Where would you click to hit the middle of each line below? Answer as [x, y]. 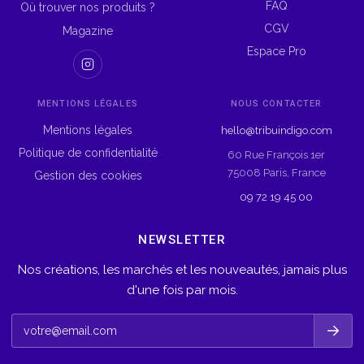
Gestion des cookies [88, 175]
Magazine [88, 31]
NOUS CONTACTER [276, 104]
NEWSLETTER [182, 240]
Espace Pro [276, 51]
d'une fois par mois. [182, 290]
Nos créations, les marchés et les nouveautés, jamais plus [182, 270]
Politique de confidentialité [88, 153]
